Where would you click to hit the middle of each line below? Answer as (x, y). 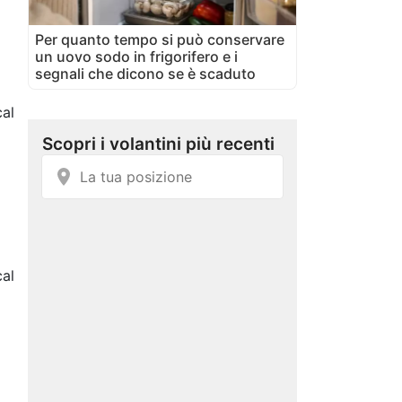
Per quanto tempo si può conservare (160, 39)
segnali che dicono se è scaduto (145, 73)
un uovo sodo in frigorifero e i (136, 56)
